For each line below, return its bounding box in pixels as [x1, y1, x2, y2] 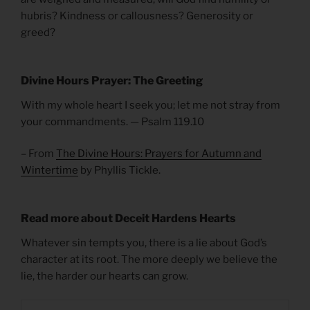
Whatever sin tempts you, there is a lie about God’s [21, 236, 267, 249]
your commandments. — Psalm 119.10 [21, 115, 204, 128]
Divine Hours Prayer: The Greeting [21, 73, 203, 87]
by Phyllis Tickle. [78, 164, 161, 177]
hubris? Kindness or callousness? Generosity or [21, 10, 253, 23]
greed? [21, 26, 55, 39]
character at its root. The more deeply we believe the [21, 253, 277, 266]
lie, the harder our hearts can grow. [21, 269, 188, 282]
